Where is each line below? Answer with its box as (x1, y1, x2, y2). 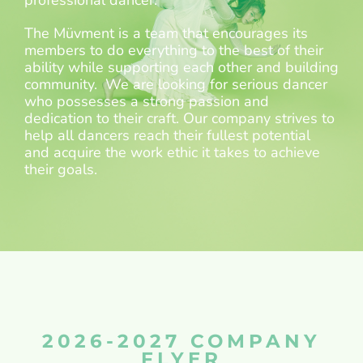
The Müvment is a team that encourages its (24, 23, 308, 43)
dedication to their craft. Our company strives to (24, 109, 335, 128)
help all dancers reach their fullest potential (24, 126, 310, 145)
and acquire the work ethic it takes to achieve (24, 143, 320, 162)
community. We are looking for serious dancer (24, 75, 327, 94)
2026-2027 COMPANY (42, 330, 321, 352)
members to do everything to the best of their (24, 41, 323, 60)
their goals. (24, 160, 97, 179)
